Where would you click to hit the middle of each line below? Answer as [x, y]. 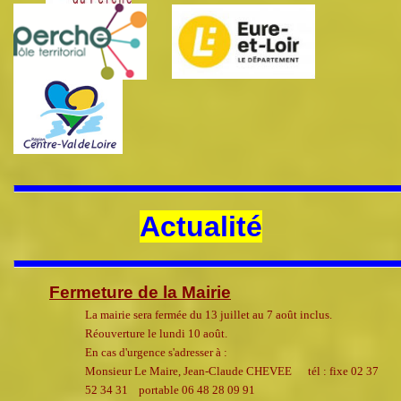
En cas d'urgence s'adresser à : [156, 353]
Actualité [200, 227]
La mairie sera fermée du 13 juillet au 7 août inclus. [209, 315]
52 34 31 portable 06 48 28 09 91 [170, 390]
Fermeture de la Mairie [140, 293]
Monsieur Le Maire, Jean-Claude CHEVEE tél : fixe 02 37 [232, 371]
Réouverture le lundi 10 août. [156, 334]
